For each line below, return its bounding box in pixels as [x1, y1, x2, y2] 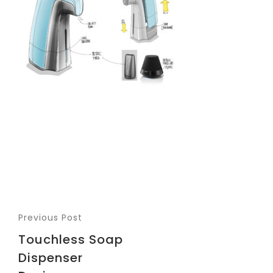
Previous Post [18, 211, 82, 224]
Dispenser [18, 249, 83, 266]
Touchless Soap [18, 231, 123, 248]
